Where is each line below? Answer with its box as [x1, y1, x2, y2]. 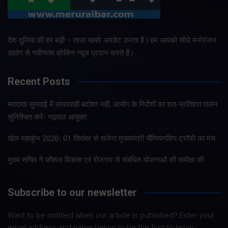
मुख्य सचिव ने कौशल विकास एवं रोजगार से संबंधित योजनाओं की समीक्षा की [8, 155, 204, 164]
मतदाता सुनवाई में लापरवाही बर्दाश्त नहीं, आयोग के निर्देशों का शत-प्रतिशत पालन [8, 99, 218, 109]
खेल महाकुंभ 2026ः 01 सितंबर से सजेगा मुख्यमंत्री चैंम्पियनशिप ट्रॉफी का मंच [8, 133, 215, 143]
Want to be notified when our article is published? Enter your [8, 210, 214, 220]
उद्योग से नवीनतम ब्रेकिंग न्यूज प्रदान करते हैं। [8, 48, 134, 58]
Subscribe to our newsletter [8, 186, 137, 198]
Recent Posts [8, 75, 70, 88]
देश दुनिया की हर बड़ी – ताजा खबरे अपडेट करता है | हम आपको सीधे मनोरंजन [8, 35, 216, 45]
